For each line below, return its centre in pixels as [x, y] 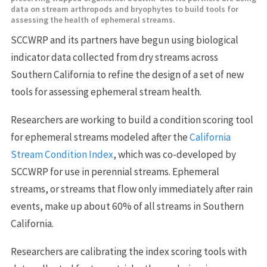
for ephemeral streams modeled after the [100, 137]
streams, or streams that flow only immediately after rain [131, 189]
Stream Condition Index [62, 154]
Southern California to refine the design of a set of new [127, 74]
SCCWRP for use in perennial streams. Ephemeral [115, 171]
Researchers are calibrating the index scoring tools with [128, 251]
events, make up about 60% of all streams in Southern [127, 206]
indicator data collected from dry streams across [114, 57]
